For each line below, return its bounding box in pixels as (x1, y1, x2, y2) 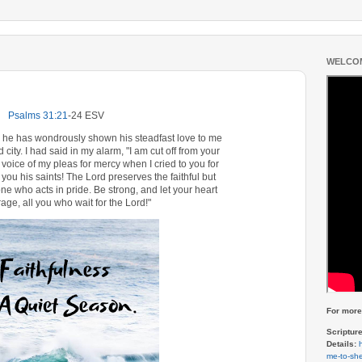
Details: (326, 339, 356, 349)
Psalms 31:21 (7, 110, 68, 122)
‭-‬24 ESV (67, 110, 104, 122)
